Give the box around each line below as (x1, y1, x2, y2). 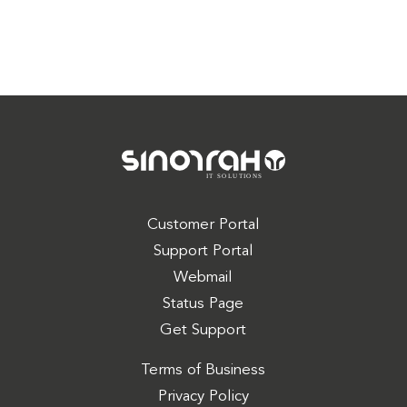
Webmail (174, 269, 233, 285)
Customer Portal (146, 216, 260, 233)
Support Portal (153, 243, 253, 259)
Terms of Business (141, 362, 266, 378)
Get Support (160, 322, 247, 338)
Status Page (163, 295, 244, 312)
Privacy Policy (157, 388, 249, 404)
